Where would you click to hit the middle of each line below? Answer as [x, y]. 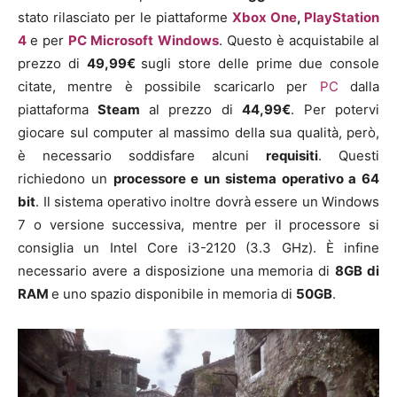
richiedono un [66, 178]
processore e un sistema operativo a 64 [246, 178]
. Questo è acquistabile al [299, 40]
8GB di [357, 270]
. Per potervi [335, 109]
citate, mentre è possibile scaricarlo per [169, 86]
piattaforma [58, 109]
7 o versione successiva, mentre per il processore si [198, 224]
